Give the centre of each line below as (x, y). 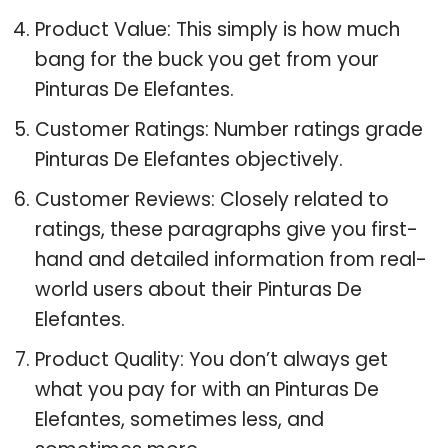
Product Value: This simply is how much (217, 29)
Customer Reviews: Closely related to (212, 199)
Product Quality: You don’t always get (211, 359)
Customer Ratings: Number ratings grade (229, 129)
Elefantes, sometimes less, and (179, 419)
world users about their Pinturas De (198, 289)
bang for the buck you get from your (207, 59)
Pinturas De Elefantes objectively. (189, 159)
